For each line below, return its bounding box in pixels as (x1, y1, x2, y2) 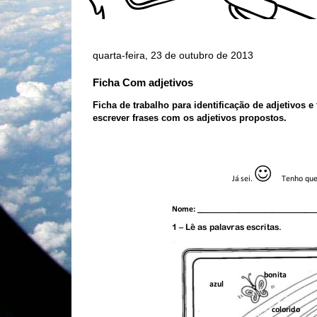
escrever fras (92, 113, 149, 123)
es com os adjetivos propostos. (148, 113, 287, 123)
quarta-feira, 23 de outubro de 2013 (92, 50, 253, 61)
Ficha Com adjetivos (92, 76, 193, 88)
